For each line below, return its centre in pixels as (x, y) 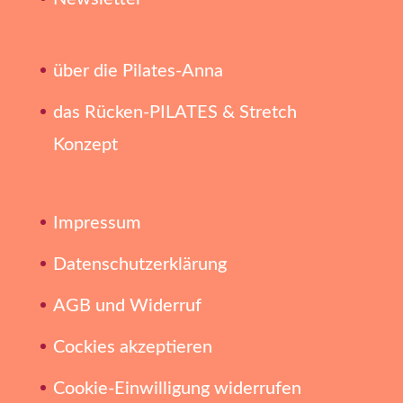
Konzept (85, 144)
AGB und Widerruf (127, 306)
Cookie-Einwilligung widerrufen (177, 389)
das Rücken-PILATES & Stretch (175, 112)
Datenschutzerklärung (139, 265)
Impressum (97, 224)
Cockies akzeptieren (132, 348)
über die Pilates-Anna (138, 71)
